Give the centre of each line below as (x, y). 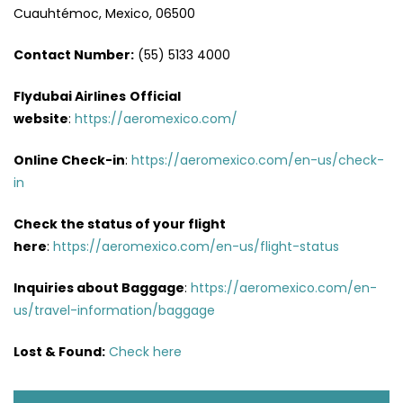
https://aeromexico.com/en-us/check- (258, 160)
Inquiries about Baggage (99, 287)
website (41, 118)
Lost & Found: (59, 351)
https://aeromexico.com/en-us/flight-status (196, 246)
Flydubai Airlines (70, 96)
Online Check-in (69, 160)
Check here (145, 351)
